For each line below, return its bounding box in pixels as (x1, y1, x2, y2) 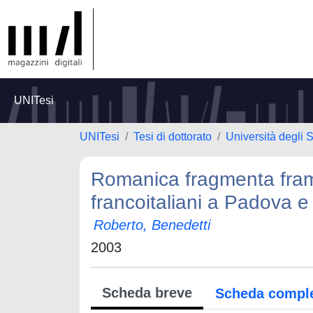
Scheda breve (102, 285, 192, 300)
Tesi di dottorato (133, 131, 212, 143)
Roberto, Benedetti (94, 217, 210, 233)
